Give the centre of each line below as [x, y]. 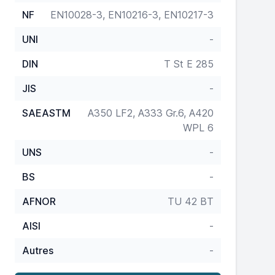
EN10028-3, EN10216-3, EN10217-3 [132, 15]
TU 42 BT [191, 201]
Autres [38, 250]
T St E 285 [189, 64]
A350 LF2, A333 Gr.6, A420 [151, 113]
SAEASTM [46, 113]
